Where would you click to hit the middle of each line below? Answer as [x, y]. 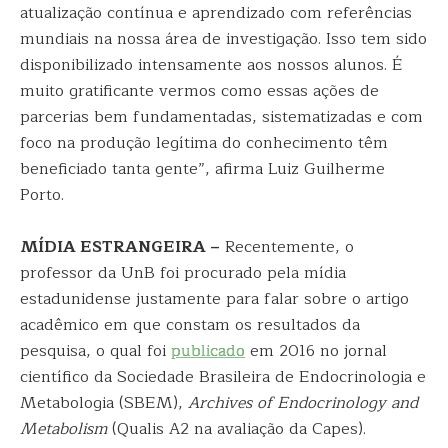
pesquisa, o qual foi [95, 351]
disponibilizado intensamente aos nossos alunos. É [211, 65]
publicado [208, 351]
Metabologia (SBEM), [104, 403]
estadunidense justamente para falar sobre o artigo [214, 299]
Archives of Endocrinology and [303, 403]
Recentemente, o [287, 247]
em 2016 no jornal [316, 351]
